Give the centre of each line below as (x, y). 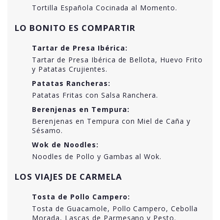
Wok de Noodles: (65, 144)
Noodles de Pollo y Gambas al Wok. (97, 156)
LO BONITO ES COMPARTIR (75, 27)
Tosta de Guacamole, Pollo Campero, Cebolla (115, 208)
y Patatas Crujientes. (70, 69)
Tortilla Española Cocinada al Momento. (105, 7)
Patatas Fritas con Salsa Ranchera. (95, 95)
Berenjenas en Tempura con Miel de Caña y (111, 121)
